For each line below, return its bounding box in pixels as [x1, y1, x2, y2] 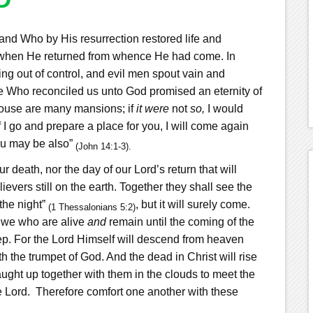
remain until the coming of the [105, 215, 254, 228]
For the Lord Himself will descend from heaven [13, 233, 244, 245]
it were [136, 102, 169, 115]
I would [204, 102, 243, 115]
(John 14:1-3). [75, 140, 131, 152]
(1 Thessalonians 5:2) [48, 201, 136, 212]
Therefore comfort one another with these [35, 285, 238, 298]
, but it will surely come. [135, 198, 250, 210]
